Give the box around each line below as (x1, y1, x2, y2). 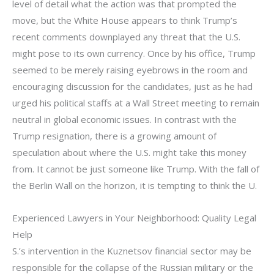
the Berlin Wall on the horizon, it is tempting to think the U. (12, 179, 257, 191)
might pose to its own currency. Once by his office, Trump (12, 46, 256, 59)
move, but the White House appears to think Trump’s (12, 13, 237, 26)
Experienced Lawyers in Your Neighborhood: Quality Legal (12, 212, 256, 224)
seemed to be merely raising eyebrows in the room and (12, 63, 248, 76)
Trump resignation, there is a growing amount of (12, 129, 217, 142)
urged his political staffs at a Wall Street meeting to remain (12, 96, 259, 109)
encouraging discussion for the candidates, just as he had (12, 80, 253, 92)
